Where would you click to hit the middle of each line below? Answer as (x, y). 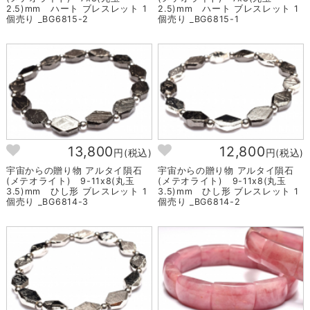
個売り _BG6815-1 (199, 19)
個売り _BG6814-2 (199, 201)
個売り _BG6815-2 (47, 19)
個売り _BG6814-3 (47, 201)
